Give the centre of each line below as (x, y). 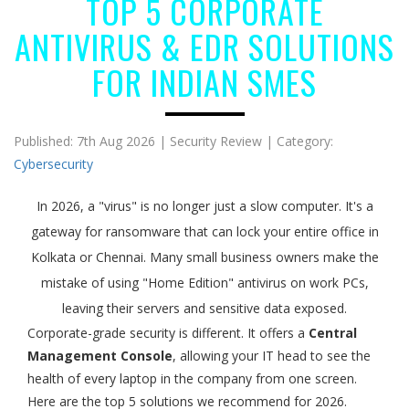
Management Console (100, 356)
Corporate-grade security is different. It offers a (168, 333)
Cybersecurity (53, 164)
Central (333, 333)
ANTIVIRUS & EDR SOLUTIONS (204, 46)
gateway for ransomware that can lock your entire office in (204, 231)
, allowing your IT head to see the (272, 356)
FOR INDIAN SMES (204, 82)
